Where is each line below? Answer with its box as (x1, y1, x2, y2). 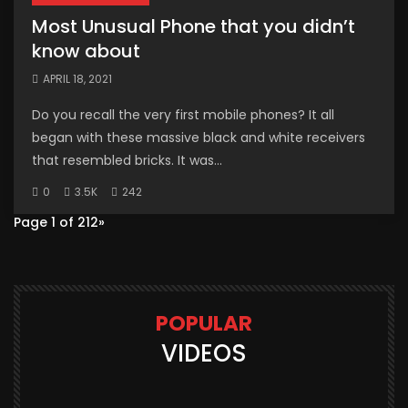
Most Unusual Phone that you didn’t (32, 14, 355, 40)
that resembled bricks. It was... (32, 151, 222, 170)
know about (32, 38, 140, 65)
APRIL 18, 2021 (43, 71, 112, 87)
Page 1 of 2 (14, 213, 86, 232)
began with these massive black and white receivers (32, 128, 365, 148)
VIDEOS (161, 337, 247, 371)
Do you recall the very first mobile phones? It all (32, 106, 334, 125)
